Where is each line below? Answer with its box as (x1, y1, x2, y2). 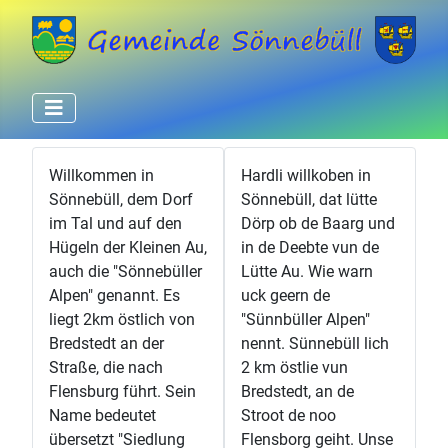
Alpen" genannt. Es (49, 285, 180, 305)
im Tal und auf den (49, 213, 182, 233)
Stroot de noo (241, 405, 336, 425)
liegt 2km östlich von (49, 309, 195, 329)
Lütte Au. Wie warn (241, 261, 373, 281)
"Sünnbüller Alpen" (241, 309, 370, 329)
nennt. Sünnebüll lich (241, 333, 389, 353)
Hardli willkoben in (241, 165, 371, 185)
